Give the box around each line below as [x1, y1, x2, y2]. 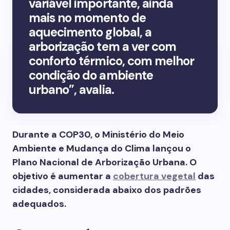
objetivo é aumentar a [12, 170, 113, 182]
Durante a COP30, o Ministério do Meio [12, 128, 184, 141]
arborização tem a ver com [29, 39, 176, 54]
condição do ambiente [29, 67, 153, 83]
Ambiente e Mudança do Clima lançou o [12, 142, 191, 155]
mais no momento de [29, 10, 146, 26]
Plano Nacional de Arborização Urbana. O [12, 156, 197, 168]
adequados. [12, 198, 68, 210]
